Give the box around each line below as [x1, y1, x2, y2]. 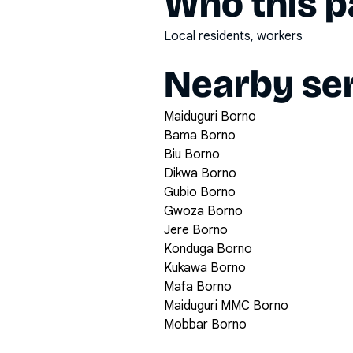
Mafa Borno [164, 279, 232, 295]
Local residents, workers [164, 28, 303, 44]
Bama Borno [164, 128, 236, 143]
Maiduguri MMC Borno [164, 298, 288, 314]
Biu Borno [164, 147, 220, 162]
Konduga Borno [164, 241, 252, 257]
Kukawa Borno [164, 260, 246, 276]
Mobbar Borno [164, 317, 247, 333]
